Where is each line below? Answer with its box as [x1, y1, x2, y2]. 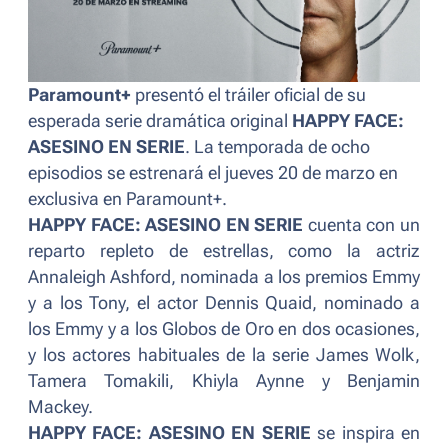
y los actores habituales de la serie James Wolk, [28, 345, 420, 366]
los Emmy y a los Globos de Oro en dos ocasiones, [28, 319, 420, 340]
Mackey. [28, 397, 97, 418]
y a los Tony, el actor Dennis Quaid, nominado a [28, 293, 420, 314]
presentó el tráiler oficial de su [131, 85, 366, 106]
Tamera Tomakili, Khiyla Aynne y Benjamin [28, 371, 420, 392]
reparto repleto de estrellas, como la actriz [28, 241, 420, 262]
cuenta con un [303, 215, 421, 236]
